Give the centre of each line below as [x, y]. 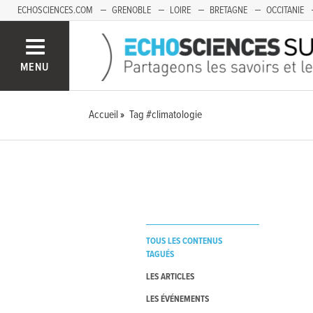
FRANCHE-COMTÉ [49, 31]
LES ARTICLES [170, 277]
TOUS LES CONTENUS [184, 242]
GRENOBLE [131, 10]
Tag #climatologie [166, 115]
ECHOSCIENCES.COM [55, 10]
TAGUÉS [160, 255]
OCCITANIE [285, 10]
